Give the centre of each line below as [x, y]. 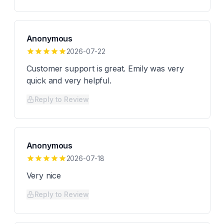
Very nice [44, 175]
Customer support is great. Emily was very [105, 68]
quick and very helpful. [69, 80]
